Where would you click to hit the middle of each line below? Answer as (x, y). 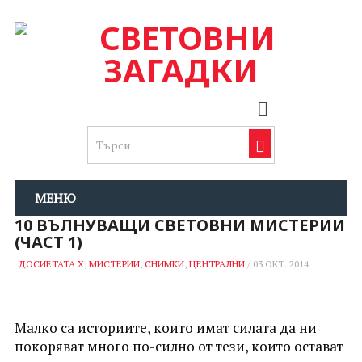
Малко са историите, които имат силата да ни (165, 328)
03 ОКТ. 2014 (280, 264)
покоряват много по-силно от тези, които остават (179, 346)
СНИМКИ (164, 264)
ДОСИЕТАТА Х (51, 264)
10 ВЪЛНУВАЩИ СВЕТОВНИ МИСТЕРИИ (179, 225)
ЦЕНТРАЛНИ (217, 264)
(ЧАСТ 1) (48, 242)
